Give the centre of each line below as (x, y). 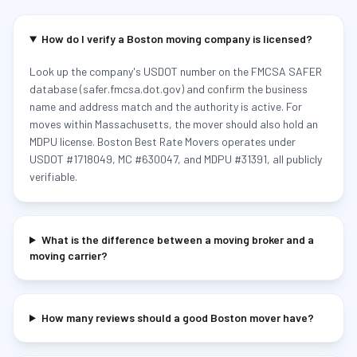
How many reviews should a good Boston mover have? (177, 318)
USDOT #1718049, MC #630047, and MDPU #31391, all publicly (176, 159)
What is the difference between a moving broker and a (177, 239)
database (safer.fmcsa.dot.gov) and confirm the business (169, 89)
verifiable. (53, 177)
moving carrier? (69, 255)
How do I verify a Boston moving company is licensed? (177, 39)
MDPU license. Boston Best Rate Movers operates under (163, 141)
